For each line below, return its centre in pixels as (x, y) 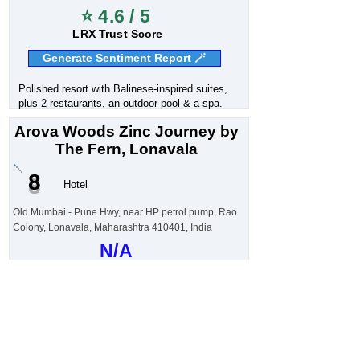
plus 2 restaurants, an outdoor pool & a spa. (120, 103)
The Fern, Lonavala (127, 149)
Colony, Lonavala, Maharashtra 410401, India (112, 227)
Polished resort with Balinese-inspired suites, (123, 89)
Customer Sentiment (117, 271)
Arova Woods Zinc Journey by (127, 131)
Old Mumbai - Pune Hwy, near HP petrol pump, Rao (125, 212)
